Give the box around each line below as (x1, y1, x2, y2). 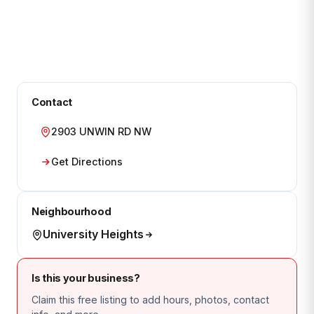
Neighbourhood (32, 205, 111, 217)
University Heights (43, 227, 144, 241)
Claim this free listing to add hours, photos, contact (32, 294, 269, 306)
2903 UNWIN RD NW (51, 125, 151, 137)
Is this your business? (32, 272, 140, 284)
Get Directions (51, 156, 123, 168)
